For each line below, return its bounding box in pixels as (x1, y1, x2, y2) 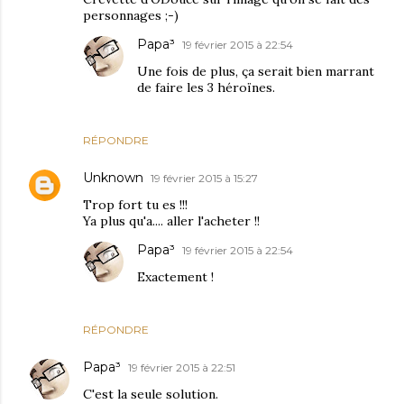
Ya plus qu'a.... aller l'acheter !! (83, 213, 260, 230)
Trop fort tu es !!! (83, 197, 188, 214)
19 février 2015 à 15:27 (151, 171, 258, 186)
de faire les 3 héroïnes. (137, 79, 275, 96)
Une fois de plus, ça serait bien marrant (137, 63, 374, 80)
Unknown (83, 170, 143, 187)
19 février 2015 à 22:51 (128, 361, 235, 375)
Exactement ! (137, 269, 214, 286)
